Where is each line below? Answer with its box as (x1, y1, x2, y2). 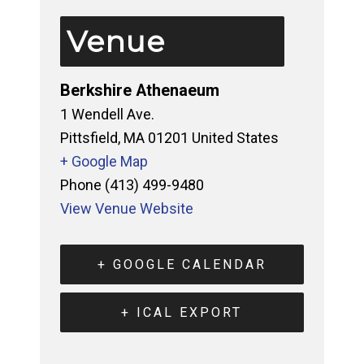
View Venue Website (59, 200, 193, 217)
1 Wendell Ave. (59, 106, 154, 123)
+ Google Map (59, 153, 148, 170)
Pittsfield (59, 129, 118, 146)
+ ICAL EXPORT (121, 305, 243, 320)
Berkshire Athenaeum (59, 81, 219, 100)
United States (191, 129, 279, 146)
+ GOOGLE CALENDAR (97, 257, 266, 272)
